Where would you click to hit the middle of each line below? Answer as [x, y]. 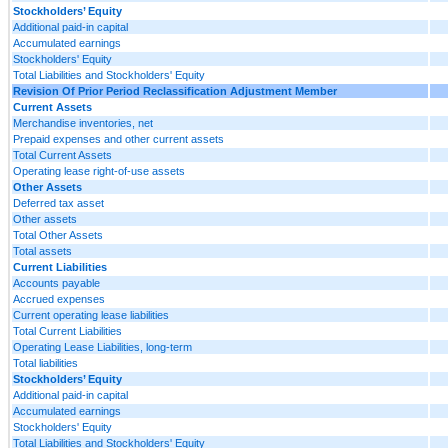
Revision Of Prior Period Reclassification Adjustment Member [175, 90]
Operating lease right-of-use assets [99, 170]
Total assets [42, 250]
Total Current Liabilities [67, 330]
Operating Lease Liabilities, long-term [102, 346]
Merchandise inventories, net [83, 122]
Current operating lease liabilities [91, 314]
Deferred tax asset [58, 202]
